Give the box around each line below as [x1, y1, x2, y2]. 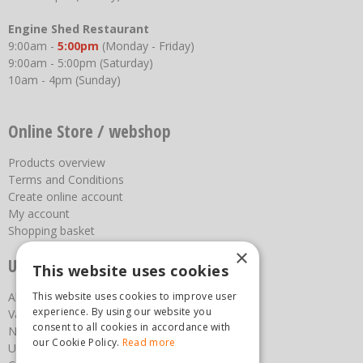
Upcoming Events [8, 340, 100, 356]
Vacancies [8, 305, 60, 322]
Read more [122, 335, 176, 349]
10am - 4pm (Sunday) [8, 71, 121, 88]
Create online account [8, 188, 123, 204]
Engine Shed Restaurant [8, 20, 149, 36]
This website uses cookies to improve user [32, 289, 237, 303]
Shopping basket [8, 222, 95, 238]
